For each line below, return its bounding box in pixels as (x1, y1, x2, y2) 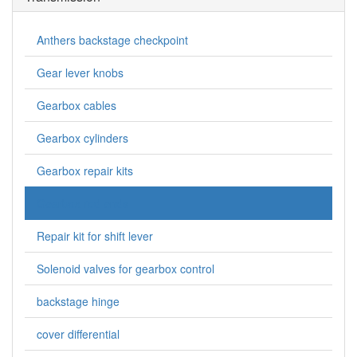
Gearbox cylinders (37, 130, 128, 147)
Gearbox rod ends (37, 195, 128, 212)
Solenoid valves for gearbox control (37, 261, 214, 277)
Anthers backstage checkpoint (37, 32, 188, 49)
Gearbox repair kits (37, 163, 133, 179)
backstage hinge (37, 293, 120, 310)
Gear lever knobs (37, 65, 124, 81)
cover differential (37, 326, 120, 343)
